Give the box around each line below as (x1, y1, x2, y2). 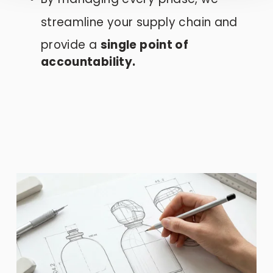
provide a (40, 36, 101, 53)
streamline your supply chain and (40, 13, 238, 30)
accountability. (40, 53, 136, 70)
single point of (100, 36, 189, 53)
